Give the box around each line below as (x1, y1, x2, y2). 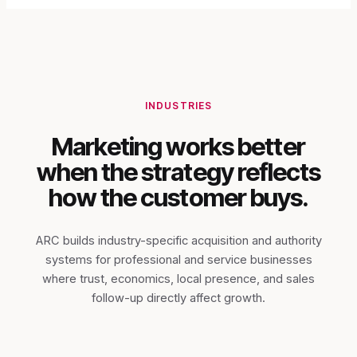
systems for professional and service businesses (45, 252, 312, 267)
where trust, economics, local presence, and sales (42, 271, 315, 286)
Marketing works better (52, 131, 305, 162)
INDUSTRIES (144, 99, 213, 112)
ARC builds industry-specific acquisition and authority (35, 233, 322, 248)
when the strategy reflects (36, 156, 321, 187)
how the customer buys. (48, 182, 309, 213)
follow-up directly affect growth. (92, 290, 265, 305)
